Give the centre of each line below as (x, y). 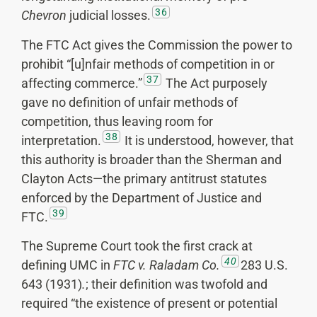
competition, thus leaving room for (117, 121)
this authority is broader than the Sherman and (151, 159)
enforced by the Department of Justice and (142, 197)
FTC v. (130, 265)
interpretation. (61, 140)
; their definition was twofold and (177, 284)
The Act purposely (215, 83)
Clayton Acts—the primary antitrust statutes (144, 178)
